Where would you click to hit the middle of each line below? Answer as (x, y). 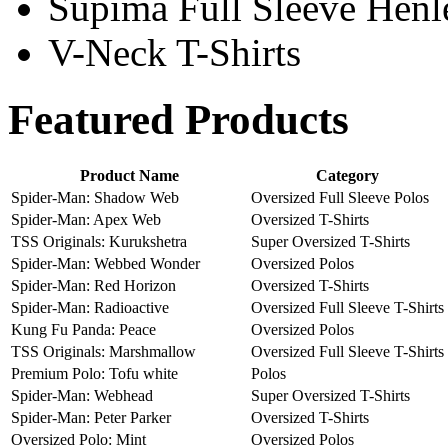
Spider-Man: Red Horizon (93, 285)
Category (347, 175)
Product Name (129, 175)
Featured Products (178, 119)
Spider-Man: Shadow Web (95, 197)
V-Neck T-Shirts (174, 52)
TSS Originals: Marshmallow (103, 351)
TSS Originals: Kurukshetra (99, 241)
